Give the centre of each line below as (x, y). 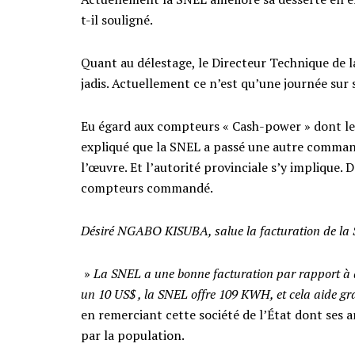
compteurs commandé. (147, 187)
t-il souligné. (117, 19)
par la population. (133, 335)
